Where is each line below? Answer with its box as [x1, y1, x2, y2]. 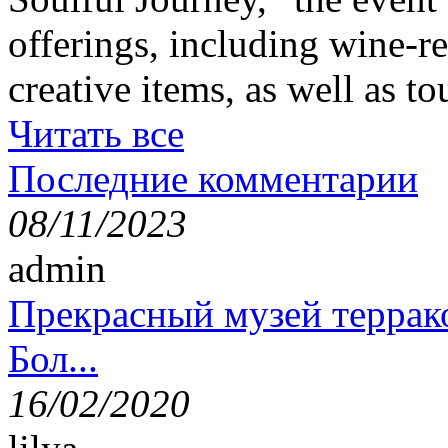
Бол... [8, 336, 98, 380]
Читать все [8, 111, 184, 155]
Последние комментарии [8, 156, 418, 200]
